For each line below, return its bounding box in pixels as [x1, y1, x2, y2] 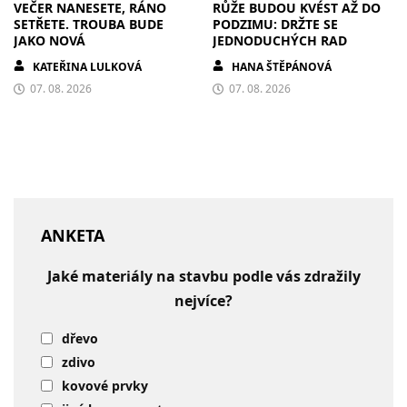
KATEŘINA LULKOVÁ [33, 58, 142, 74]
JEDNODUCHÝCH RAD [213, 31, 347, 49]
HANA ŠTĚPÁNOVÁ [232, 58, 332, 74]
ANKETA [41, 223, 104, 246]
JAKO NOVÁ [14, 31, 85, 49]
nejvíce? [174, 290, 233, 311]
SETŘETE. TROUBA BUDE [14, 15, 164, 33]
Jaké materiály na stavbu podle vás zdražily [46, 265, 361, 286]
